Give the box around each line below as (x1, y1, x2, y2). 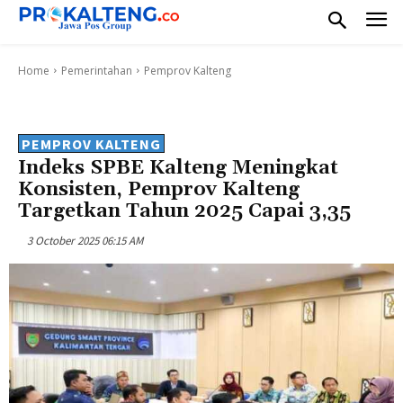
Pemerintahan (61, 62, 132, 78)
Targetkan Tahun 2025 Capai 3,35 (18, 198, 351, 224)
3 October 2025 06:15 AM (27, 232, 143, 248)
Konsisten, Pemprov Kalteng (18, 176, 300, 202)
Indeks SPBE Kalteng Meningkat (18, 155, 338, 181)
